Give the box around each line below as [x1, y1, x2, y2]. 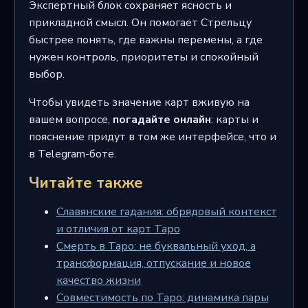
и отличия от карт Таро [56, 221, 180, 237]
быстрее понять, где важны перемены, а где [28, 32, 263, 48]
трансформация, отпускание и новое [56, 256, 251, 272]
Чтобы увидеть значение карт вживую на [28, 95, 250, 111]
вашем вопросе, [28, 112, 113, 128]
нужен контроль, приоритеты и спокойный [28, 49, 258, 65]
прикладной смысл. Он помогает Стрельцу [28, 15, 252, 31]
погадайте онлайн [112, 112, 211, 128]
